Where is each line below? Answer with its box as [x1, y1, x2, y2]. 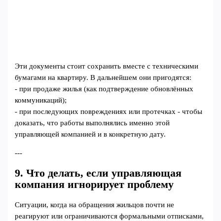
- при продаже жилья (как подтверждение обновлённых [15, 85, 194, 93]
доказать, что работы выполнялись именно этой [15, 119, 170, 127]
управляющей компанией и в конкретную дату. [15, 130, 166, 139]
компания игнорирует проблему [15, 179, 174, 191]
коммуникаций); [15, 96, 67, 105]
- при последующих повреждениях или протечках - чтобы [15, 108, 203, 116]
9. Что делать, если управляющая [15, 167, 182, 180]
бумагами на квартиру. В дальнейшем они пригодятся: [15, 74, 192, 82]
